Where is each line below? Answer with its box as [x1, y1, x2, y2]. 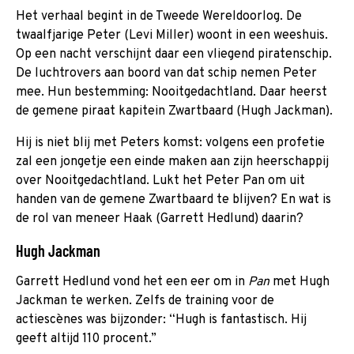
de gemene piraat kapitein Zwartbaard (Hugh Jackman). [16, 103, 333, 119]
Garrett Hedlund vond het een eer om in [16, 273, 248, 290]
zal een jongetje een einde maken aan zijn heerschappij [16, 153, 329, 170]
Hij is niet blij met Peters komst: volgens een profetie [16, 134, 325, 151]
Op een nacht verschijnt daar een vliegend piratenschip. [16, 46, 332, 62]
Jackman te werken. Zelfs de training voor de [16, 292, 274, 309]
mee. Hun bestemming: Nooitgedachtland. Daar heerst [16, 84, 327, 100]
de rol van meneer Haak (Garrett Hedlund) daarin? [16, 210, 303, 227]
